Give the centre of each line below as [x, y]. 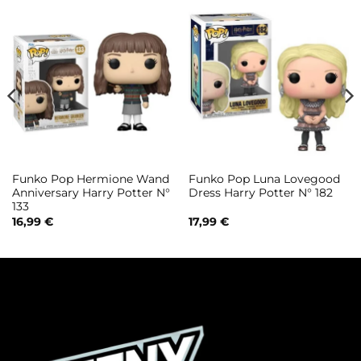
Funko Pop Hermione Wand [90, 179]
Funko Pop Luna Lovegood [264, 179]
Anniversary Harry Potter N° [91, 193]
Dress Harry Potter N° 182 [260, 193]
